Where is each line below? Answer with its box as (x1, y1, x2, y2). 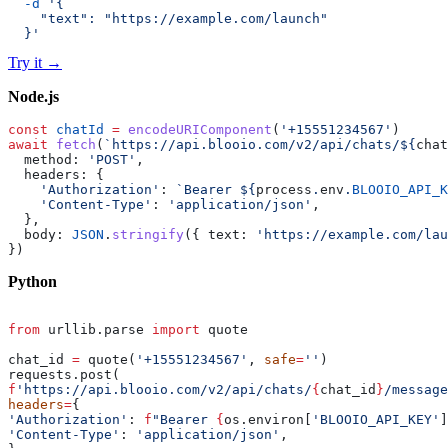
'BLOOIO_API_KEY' (312, 412, 440, 428)
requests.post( (8, 367, 120, 383)
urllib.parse (40, 322, 152, 338)
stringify (112, 227, 184, 243)
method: (8, 152, 88, 168)
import (152, 322, 200, 338)
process (256, 182, 312, 198)
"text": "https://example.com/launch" (8, 11, 328, 27)
